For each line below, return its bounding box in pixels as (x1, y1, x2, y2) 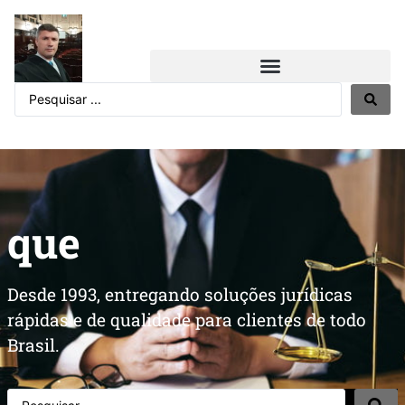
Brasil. (7, 334, 60, 356)
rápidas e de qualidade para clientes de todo (7, 308, 366, 331)
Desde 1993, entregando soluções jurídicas (7, 283, 353, 306)
